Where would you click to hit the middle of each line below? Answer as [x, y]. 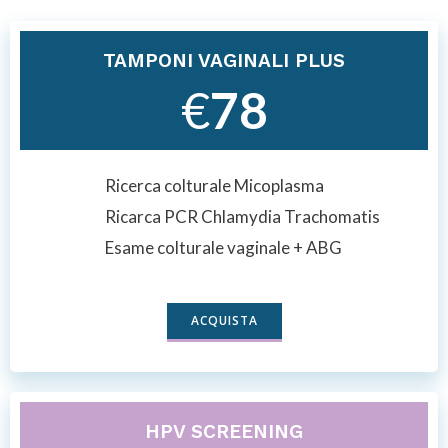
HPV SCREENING [224, 431]
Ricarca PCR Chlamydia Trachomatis [242, 216]
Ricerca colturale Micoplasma [214, 185]
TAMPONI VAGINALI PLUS [224, 60]
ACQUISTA [224, 320]
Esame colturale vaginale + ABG [223, 247]
